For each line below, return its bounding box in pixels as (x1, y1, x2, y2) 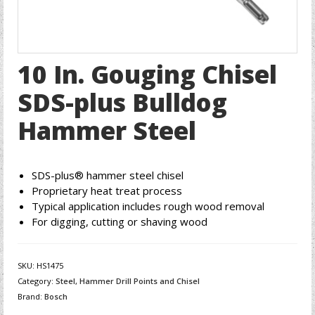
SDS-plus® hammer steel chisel (32, 168, 184, 182)
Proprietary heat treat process (32, 184, 182, 198)
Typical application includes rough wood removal (32, 199, 264, 213)
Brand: (18, 291, 44, 302)
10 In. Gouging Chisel (18, 58, 277, 91)
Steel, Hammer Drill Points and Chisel (56, 276, 200, 286)
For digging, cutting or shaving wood (32, 214, 207, 229)
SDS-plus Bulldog (18, 86, 227, 119)
